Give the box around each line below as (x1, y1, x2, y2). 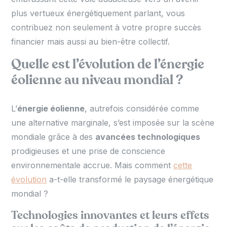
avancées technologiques (95, 131, 201, 142)
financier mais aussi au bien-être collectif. (11, 36, 170, 47)
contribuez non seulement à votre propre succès (11, 22, 202, 32)
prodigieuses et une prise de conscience (11, 145, 166, 156)
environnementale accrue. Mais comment (11, 160, 174, 170)
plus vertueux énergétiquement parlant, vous (11, 8, 185, 18)
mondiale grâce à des (11, 131, 96, 142)
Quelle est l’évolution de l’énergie (11, 57, 205, 71)
